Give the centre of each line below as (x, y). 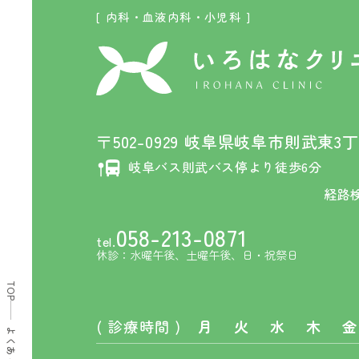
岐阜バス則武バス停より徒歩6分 (225, 166)
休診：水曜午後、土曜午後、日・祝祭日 (197, 254)
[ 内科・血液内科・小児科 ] (173, 17)
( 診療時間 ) (139, 326)
